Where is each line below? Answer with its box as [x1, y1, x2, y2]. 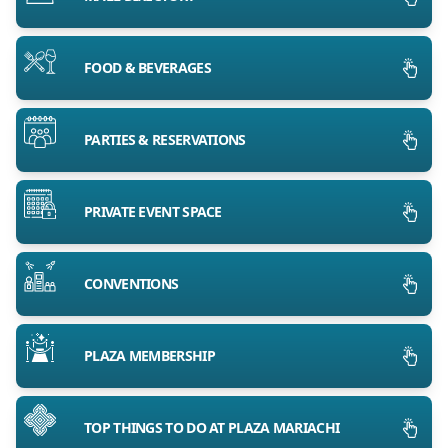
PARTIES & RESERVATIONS [84, 130, 246, 150]
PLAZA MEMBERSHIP [84, 346, 215, 366]
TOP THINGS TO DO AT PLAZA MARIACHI [84, 418, 340, 438]
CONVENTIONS [84, 274, 179, 294]
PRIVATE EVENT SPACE [84, 202, 222, 222]
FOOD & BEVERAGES [84, 58, 211, 78]
